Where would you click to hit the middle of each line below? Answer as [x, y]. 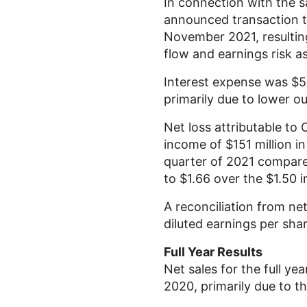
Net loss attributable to [232, 127]
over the [238, 179]
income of [195, 144]
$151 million [259, 144]
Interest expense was [228, 82]
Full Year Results [213, 252]
